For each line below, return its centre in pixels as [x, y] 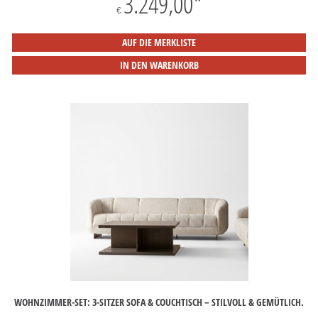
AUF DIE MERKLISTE [159, 42]
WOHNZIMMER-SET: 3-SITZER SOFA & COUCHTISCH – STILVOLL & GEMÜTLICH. [159, 302]
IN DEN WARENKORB [159, 65]
